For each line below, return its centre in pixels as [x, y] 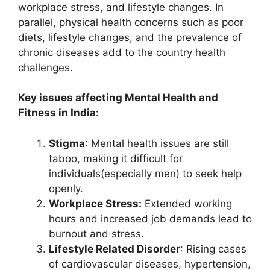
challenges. [46, 67]
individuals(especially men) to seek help [145, 173]
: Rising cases [213, 249]
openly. [66, 188]
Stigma [67, 143]
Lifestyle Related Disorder [115, 249]
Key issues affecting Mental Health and [118, 98]
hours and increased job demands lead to [150, 218]
